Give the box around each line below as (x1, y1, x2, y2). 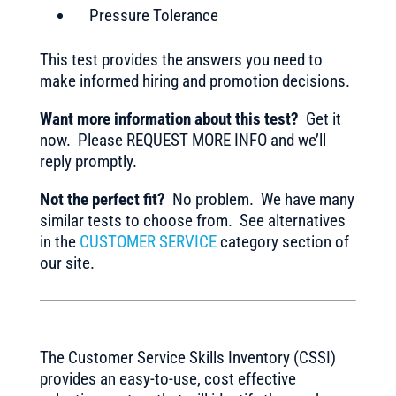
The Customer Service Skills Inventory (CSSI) (39, 347, 336, 368)
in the (39, 232, 80, 252)
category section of (216, 232, 349, 252)
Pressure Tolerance (88, 5, 218, 26)
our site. (39, 253, 95, 273)
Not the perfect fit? (39, 189, 165, 209)
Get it (298, 109, 341, 129)
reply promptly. (39, 151, 137, 171)
